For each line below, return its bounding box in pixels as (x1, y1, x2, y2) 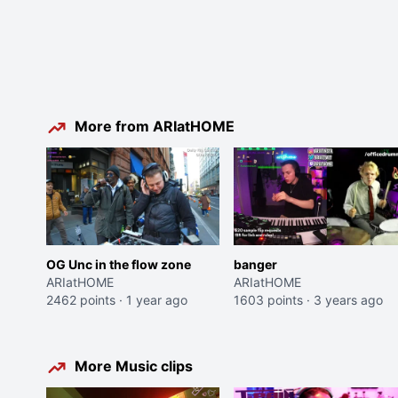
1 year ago (126, 291, 187, 307)
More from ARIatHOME (75, 117, 235, 136)
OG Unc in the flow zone (46, 256, 191, 272)
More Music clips (75, 356, 193, 375)
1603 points (233, 291, 303, 307)
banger (233, 256, 277, 272)
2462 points (46, 291, 115, 307)
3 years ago (313, 291, 383, 307)
